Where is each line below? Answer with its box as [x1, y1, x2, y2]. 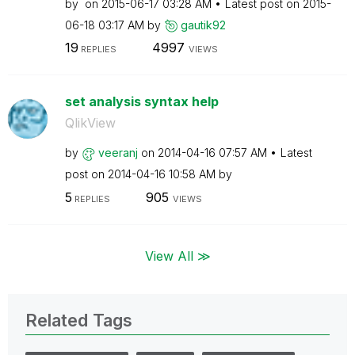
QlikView [64, 115, 116, 131]
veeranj [97, 146, 138, 159]
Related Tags [25, 309, 132, 330]
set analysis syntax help [64, 94, 219, 109]
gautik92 [180, 17, 226, 32]
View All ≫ [144, 247, 211, 264]
